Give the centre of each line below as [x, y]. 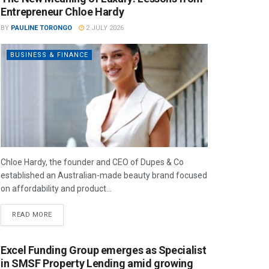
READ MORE [32, 215]
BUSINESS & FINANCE [49, 55]
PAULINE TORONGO [41, 28]
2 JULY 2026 [104, 28]
